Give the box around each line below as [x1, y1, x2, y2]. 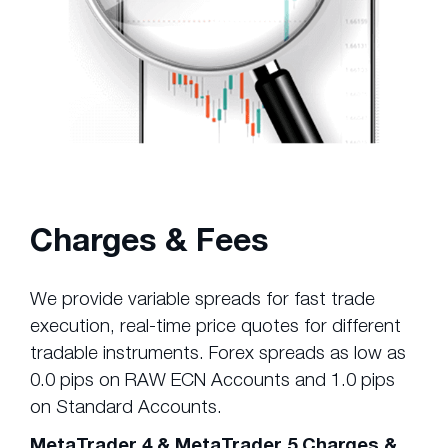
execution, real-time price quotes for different [30, 314, 401, 337]
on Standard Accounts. [30, 395, 222, 418]
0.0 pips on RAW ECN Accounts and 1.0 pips [30, 368, 395, 391]
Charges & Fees [30, 220, 268, 259]
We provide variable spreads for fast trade [30, 287, 375, 310]
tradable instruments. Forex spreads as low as [30, 341, 406, 364]
